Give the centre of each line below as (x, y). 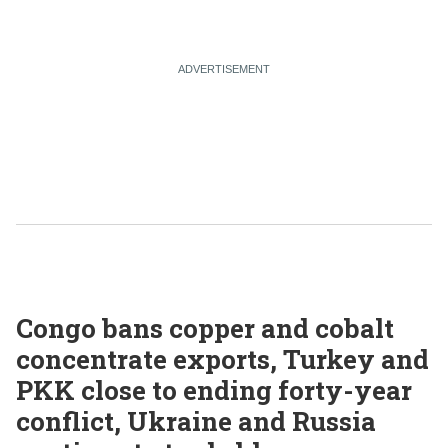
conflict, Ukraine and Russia (196, 420)
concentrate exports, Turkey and (222, 358)
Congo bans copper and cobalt (205, 327)
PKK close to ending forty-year (214, 389)
